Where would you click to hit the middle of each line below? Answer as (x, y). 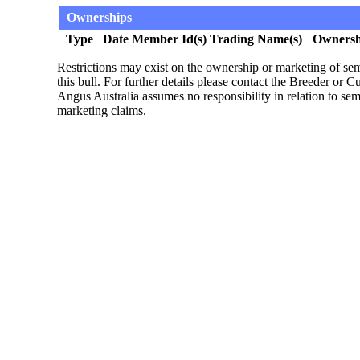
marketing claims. (102, 110)
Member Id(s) (169, 39)
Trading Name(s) (256, 39)
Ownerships (99, 17)
